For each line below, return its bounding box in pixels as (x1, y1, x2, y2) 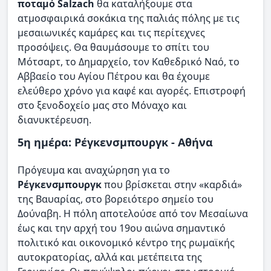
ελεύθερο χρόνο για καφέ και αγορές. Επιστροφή (18, 84, 246, 98)
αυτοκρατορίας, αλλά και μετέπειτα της (18, 250, 202, 264)
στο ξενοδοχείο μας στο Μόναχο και (18, 99, 187, 113)
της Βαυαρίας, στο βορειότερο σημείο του (18, 192, 214, 206)
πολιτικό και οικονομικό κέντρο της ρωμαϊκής (18, 235, 235, 249)
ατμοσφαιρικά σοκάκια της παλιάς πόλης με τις (18, 11, 240, 25)
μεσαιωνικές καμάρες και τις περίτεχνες (18, 26, 205, 40)
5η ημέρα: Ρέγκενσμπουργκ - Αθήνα (18, 134, 213, 149)
